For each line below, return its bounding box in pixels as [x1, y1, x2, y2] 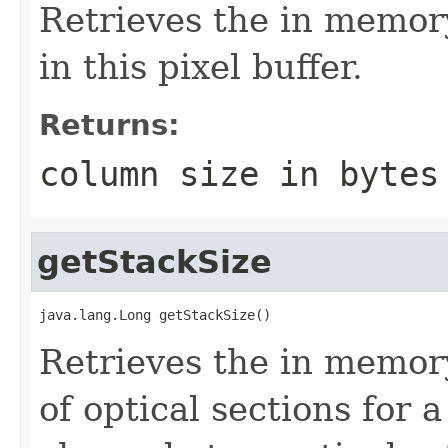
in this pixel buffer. [39, 46, 363, 87]
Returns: [39, 107, 180, 142]
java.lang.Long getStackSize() [39, 306, 271, 323]
